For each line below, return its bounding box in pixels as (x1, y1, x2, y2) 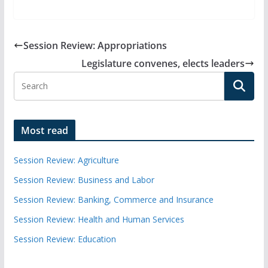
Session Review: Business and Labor (13, 174, 154, 185)
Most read (20, 124, 69, 137)
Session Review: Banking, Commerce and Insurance (13, 194, 214, 205)
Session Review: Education (13, 233, 116, 245)
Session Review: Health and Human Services (13, 214, 184, 225)
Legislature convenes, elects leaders (81, 57, 245, 70)
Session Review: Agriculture (13, 154, 119, 166)
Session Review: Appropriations (23, 39, 167, 52)
